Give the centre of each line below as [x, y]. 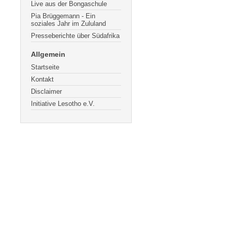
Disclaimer [46, 91]
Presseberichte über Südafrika [75, 36]
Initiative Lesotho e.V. [63, 104]
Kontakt [42, 79]
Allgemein [48, 54]
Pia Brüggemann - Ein [63, 16]
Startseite [45, 67]
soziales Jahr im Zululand [68, 24]
